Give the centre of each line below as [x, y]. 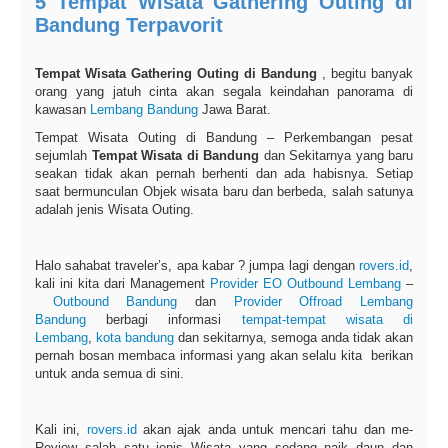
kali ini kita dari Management [122, 284]
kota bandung [135, 338]
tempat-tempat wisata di [327, 320]
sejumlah [63, 156]
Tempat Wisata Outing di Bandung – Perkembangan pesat [224, 138]
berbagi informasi [164, 320]
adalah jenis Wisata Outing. [114, 210]
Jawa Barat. [234, 110]
